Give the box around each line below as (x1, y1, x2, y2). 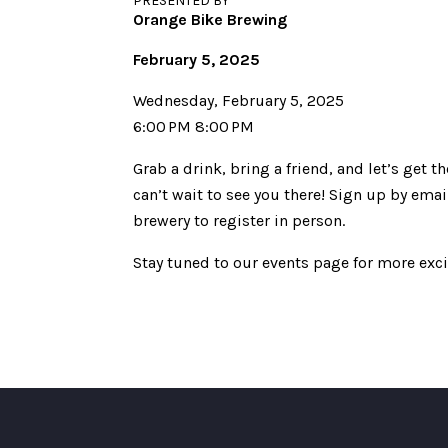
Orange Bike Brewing (133, 10, 288, 29)
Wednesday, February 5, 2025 (133, 91, 345, 110)
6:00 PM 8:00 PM (133, 117, 255, 136)
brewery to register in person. (133, 211, 346, 230)
